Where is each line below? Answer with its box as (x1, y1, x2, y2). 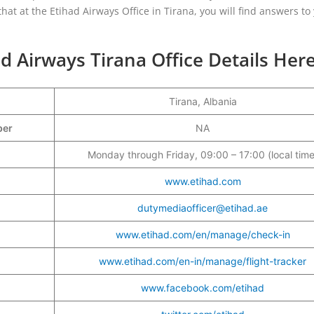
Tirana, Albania (168, 95, 237, 107)
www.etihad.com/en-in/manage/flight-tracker (99, 254, 306, 267)
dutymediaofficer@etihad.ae (137, 201, 268, 214)
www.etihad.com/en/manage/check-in (115, 228, 290, 240)
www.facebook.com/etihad (141, 281, 264, 294)
